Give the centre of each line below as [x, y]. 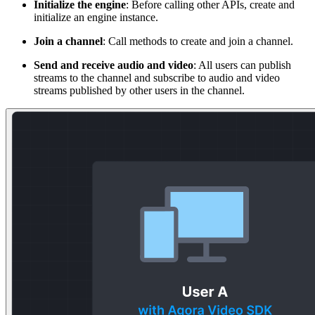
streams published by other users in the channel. [139, 90]
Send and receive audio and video [114, 65]
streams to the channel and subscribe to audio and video [157, 77]
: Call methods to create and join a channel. [198, 41]
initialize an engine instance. [96, 17]
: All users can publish [242, 65]
